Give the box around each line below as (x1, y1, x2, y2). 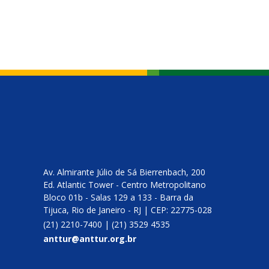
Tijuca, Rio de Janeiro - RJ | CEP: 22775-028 (43, 204, 212, 216)
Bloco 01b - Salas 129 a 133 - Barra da (43, 191, 193, 203)
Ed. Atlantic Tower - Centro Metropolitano (43, 178, 206, 190)
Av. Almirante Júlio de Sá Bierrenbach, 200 (43, 166, 205, 178)
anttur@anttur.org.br (43, 232, 136, 244)
